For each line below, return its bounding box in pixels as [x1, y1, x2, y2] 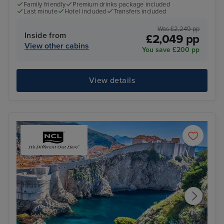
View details [88, 75, 135, 86]
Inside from [24, 30, 66, 40]
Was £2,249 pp [157, 24, 199, 33]
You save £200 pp [142, 45, 199, 54]
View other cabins [24, 40, 89, 51]
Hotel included [64, 7, 106, 16]
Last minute [23, 7, 57, 16]
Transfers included [113, 7, 166, 16]
